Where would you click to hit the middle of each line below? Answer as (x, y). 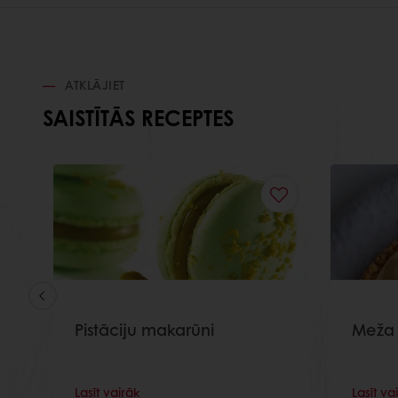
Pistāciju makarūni (144, 330)
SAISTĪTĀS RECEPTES (138, 118)
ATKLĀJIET (93, 85)
